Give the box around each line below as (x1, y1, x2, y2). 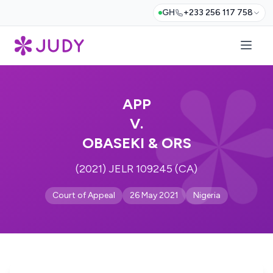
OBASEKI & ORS (82, 134, 191, 152)
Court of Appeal (52, 190, 115, 200)
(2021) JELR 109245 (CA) (76, 162, 197, 175)
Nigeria (193, 190, 221, 200)
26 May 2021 (130, 190, 179, 200)
